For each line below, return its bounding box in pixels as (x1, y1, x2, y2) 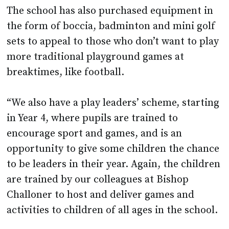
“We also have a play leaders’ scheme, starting (7, 97, 220, 110)
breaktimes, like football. (7, 66, 127, 79)
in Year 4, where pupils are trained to (7, 112, 178, 125)
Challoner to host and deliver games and (7, 189, 195, 202)
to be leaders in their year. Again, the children (7, 158, 221, 171)
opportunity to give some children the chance (7, 143, 220, 156)
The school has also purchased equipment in (7, 5, 214, 18)
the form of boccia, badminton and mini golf (7, 20, 216, 33)
